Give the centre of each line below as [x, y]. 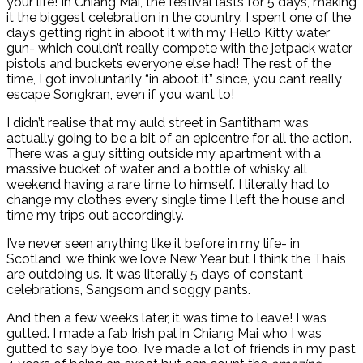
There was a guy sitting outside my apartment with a [164, 154]
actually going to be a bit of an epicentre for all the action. [179, 139]
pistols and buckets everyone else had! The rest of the [169, 64]
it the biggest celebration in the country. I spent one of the [179, 18]
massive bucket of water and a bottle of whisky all [157, 169]
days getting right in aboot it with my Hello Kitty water [168, 33]
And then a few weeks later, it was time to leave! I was [167, 318]
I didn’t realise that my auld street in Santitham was [158, 123]
